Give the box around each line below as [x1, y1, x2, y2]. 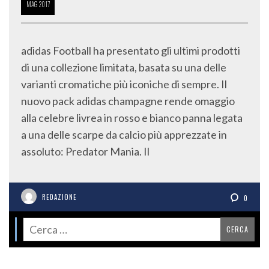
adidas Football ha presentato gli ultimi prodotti [21, 44, 240, 58]
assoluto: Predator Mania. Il [21, 145, 150, 159]
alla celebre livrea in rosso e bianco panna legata [21, 111, 243, 125]
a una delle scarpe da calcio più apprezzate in [21, 128, 227, 142]
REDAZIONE [42, 192, 77, 202]
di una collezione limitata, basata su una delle [21, 61, 226, 74]
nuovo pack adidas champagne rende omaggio [21, 94, 235, 108]
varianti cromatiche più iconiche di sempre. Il [21, 77, 227, 91]
